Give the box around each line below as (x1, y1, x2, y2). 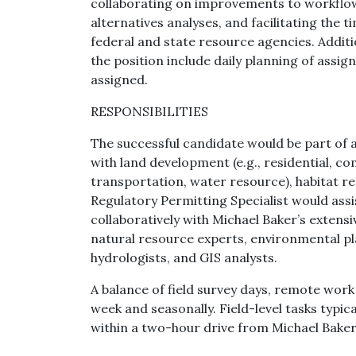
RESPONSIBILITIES (91, 103, 208, 119)
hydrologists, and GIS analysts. (91, 250, 277, 265)
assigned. (91, 72, 148, 87)
